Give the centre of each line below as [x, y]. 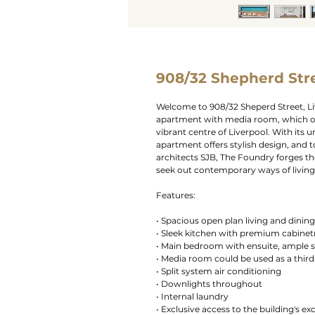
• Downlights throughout [209, 284]
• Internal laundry [192, 296]
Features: [176, 195]
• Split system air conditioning [219, 271]
